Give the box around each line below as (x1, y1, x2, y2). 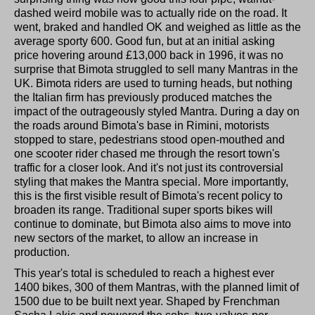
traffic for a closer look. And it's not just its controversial (14, 161, 283, 174)
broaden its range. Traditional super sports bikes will (14, 203, 273, 216)
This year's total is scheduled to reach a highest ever (14, 266, 274, 279)
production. (14, 245, 70, 258)
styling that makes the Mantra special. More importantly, (14, 175, 288, 188)
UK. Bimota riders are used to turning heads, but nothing (14, 77, 292, 89)
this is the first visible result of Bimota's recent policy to (14, 189, 283, 202)
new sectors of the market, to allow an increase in (14, 231, 258, 244)
